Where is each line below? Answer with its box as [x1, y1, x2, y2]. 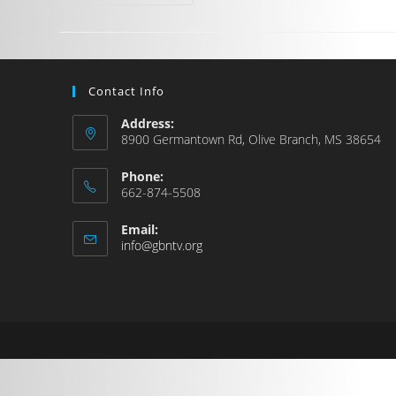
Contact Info [88, 83, 165, 99]
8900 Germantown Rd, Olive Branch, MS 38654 [121, 131, 382, 148]
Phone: [121, 168, 164, 185]
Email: [121, 221, 159, 238]
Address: [121, 115, 175, 132]
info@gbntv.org [121, 237, 203, 254]
